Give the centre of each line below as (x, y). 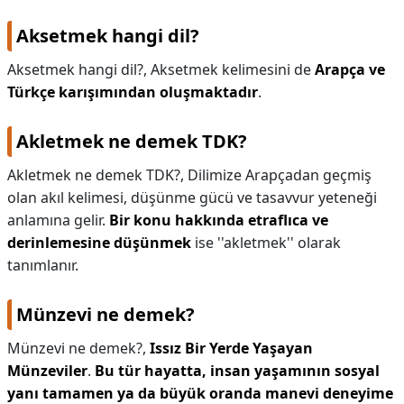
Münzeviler (47, 371)
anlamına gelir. (58, 220)
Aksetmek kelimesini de (233, 69)
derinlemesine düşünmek (99, 243)
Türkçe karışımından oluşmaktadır (133, 92)
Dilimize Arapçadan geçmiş (280, 175)
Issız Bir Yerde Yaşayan (231, 348)
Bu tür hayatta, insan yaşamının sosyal (237, 371)
